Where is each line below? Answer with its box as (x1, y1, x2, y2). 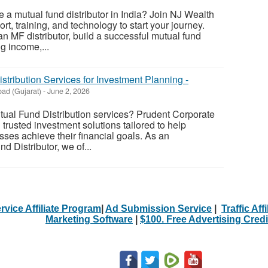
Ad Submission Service (105, 203, 212, 214)
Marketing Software (45, 214, 133, 224)
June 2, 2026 (45, 85, 90, 96)
